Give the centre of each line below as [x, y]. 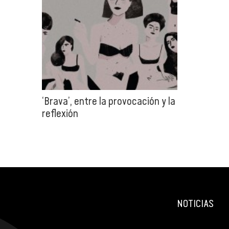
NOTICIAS [195, 204]
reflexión [60, 113]
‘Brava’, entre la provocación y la [109, 101]
